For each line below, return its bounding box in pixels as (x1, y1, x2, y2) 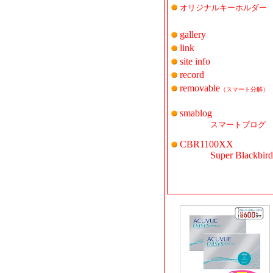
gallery (180, 29, 206, 40)
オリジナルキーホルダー (180, 3, 267, 12)
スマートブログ (210, 120, 266, 129)
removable (180, 83, 220, 93)
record (180, 69, 204, 80)
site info (180, 56, 210, 66)
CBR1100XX (180, 139, 233, 149)
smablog (180, 108, 212, 118)
